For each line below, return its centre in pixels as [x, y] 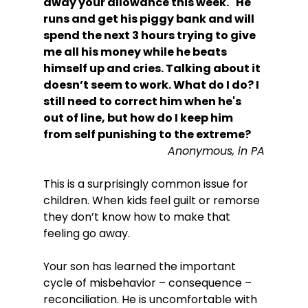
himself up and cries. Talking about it [153, 68]
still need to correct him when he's [143, 101]
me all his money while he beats [136, 52]
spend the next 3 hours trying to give [150, 35]
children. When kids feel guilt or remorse [153, 200]
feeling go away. [86, 233]
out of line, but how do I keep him [139, 118]
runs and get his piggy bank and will [150, 19]
